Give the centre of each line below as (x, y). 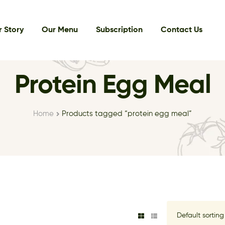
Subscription (119, 30)
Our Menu (60, 30)
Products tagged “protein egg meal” (127, 114)
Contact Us (181, 30)
